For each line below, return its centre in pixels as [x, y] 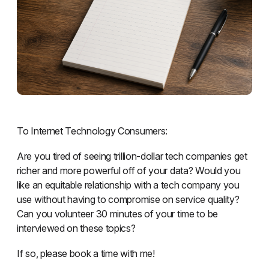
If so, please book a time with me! [86, 253]
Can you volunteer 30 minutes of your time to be [117, 213]
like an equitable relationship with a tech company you [128, 185]
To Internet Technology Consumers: [92, 131]
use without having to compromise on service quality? [128, 199]
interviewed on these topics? [76, 228]
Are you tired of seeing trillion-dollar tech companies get [132, 156]
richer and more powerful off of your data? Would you [129, 170]
